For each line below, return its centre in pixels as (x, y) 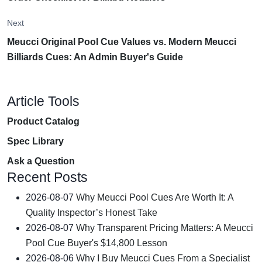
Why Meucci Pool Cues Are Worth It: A (155, 197)
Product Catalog (43, 121)
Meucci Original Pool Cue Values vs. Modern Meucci (122, 42)
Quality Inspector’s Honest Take (92, 212)
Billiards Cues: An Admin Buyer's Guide (95, 57)
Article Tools (43, 101)
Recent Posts (47, 177)
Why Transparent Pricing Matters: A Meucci (165, 227)
